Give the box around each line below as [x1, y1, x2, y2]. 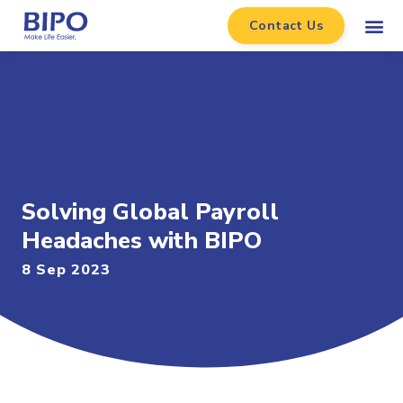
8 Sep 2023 [22, 260, 111, 280]
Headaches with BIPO [22, 225, 262, 256]
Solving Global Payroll [22, 196, 279, 228]
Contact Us [249, 17, 324, 34]
